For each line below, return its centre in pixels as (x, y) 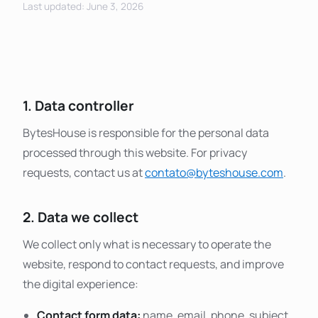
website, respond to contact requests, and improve (153, 264)
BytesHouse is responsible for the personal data (146, 133)
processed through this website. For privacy (135, 153)
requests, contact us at (84, 172)
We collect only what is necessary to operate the (147, 244)
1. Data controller (78, 106)
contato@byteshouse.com (214, 172)
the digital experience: (81, 284)
